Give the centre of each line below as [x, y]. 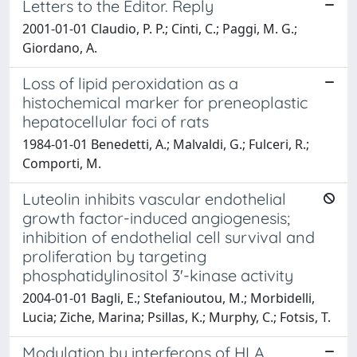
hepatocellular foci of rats [116, 121]
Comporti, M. [62, 163]
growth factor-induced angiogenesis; [156, 218]
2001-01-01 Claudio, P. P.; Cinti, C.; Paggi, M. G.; [160, 28]
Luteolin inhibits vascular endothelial [154, 198]
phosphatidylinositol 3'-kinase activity [158, 275]
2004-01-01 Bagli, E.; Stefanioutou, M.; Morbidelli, [169, 298]
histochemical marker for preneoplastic [165, 102]
